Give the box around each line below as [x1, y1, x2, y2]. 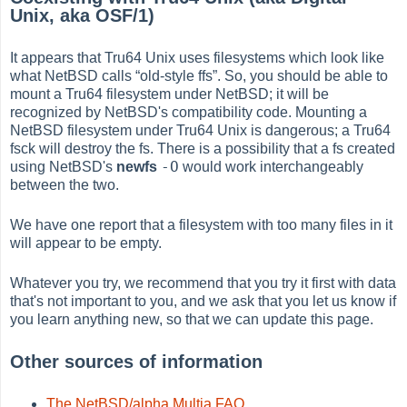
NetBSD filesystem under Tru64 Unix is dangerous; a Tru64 [10, 122, 392, 138]
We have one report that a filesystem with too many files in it [10, 216, 393, 233]
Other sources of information [10, 352, 263, 372]
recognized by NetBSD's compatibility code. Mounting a [10, 104, 368, 120]
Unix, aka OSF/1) [10, 5, 155, 26]
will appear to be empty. [10, 234, 163, 251]
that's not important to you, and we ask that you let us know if [10, 293, 397, 309]
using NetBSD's [10, 158, 117, 174]
